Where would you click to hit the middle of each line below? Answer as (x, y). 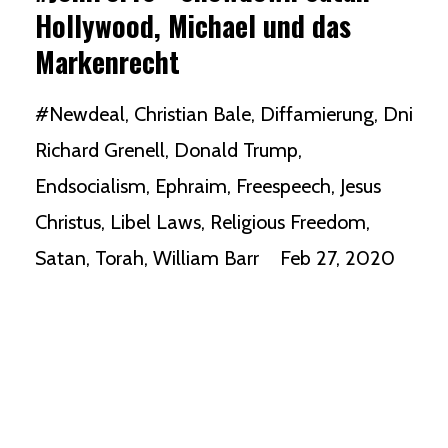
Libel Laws (155, 221)
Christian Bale (192, 113)
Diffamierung (317, 113)
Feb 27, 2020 (337, 257)
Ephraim (191, 185)
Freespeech (283, 185)
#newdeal (80, 113)
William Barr (206, 257)
